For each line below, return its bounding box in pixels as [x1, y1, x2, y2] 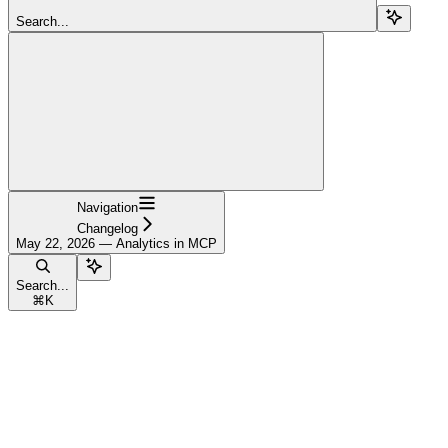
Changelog [77, 220, 138, 236]
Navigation [77, 199, 138, 215]
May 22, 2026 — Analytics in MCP [16, 235, 217, 251]
